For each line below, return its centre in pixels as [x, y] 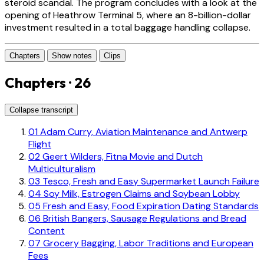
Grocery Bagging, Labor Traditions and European [147, 243]
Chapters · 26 [48, 82]
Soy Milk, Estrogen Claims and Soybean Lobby [141, 193]
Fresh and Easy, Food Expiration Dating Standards [150, 206]
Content [47, 230]
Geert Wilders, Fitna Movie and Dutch [121, 156]
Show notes [72, 56]
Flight [40, 144]
